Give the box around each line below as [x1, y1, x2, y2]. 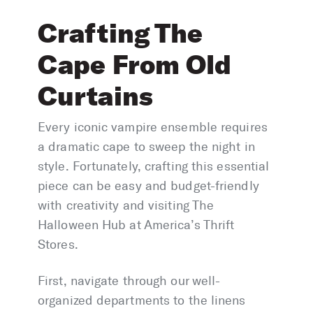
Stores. [38, 237, 78, 253]
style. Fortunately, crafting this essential [38, 159, 270, 175]
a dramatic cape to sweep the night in [38, 139, 255, 155]
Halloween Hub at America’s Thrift [38, 217, 235, 233]
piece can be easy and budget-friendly [38, 178, 259, 194]
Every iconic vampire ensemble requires [38, 119, 268, 136]
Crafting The [38, 16, 203, 50]
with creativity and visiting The [38, 198, 214, 214]
